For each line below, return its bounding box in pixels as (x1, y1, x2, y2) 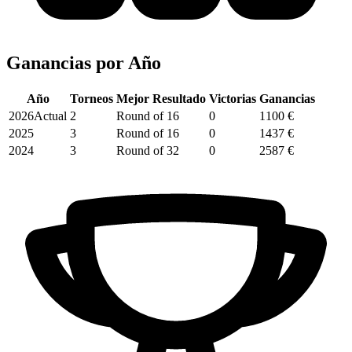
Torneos (70, 91, 113, 105)
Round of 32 (116, 143, 179, 157)
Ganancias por (6, 52, 128, 73)
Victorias (209, 91, 256, 105)
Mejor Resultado (116, 91, 206, 105)
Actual (34, 108, 67, 123)
